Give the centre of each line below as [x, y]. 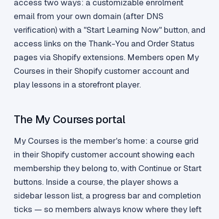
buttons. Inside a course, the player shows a [96, 182]
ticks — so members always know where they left [108, 209]
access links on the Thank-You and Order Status [104, 44]
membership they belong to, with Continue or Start [108, 168]
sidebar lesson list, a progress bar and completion [107, 196]
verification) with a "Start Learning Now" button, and [109, 30]
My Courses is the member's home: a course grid [106, 141]
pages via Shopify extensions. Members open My [106, 57]
